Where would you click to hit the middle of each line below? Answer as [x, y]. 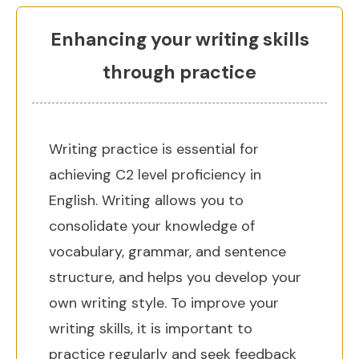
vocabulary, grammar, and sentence [167, 252]
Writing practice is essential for [154, 149]
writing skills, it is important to [151, 329]
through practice [179, 72]
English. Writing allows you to [146, 200]
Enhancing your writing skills [179, 39]
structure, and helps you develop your [175, 277]
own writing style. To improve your [164, 303]
